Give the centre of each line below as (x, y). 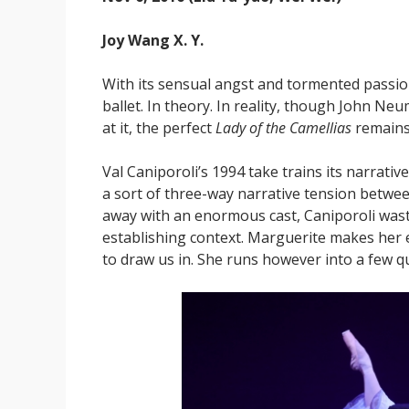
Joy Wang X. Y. (153, 41)
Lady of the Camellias (283, 128)
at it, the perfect (159, 128)
